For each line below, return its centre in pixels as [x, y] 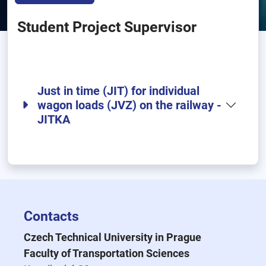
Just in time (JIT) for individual [118, 91]
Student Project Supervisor [107, 27]
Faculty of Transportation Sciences [107, 253]
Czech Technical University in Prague [113, 237]
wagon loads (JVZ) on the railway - [129, 105]
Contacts [51, 216]
